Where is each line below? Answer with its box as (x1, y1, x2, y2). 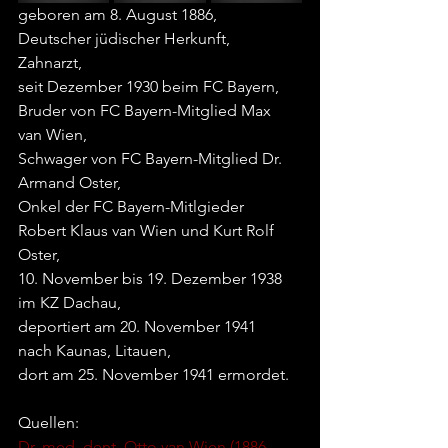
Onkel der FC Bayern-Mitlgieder (18, 197, 248, 216)
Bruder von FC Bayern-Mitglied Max (18, 101, 275, 120)
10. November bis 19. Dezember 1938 (18, 269, 286, 288)
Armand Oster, (18, 173, 121, 192)
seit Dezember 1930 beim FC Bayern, (18, 77, 279, 96)
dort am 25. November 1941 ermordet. (18, 365, 289, 384)
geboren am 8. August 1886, (18, 5, 221, 24)
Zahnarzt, (18, 53, 82, 72)
